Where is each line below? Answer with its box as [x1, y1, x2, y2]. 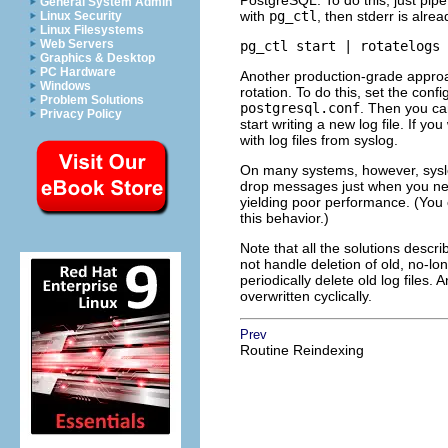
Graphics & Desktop [40, 51, 155, 65]
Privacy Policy [40, 107, 122, 121]
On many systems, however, [240, 162, 423, 179]
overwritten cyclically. [240, 288, 372, 305]
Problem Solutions [40, 93, 144, 107]
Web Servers [40, 37, 114, 51]
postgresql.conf [240, 100, 360, 117]
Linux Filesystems [40, 23, 144, 37]
